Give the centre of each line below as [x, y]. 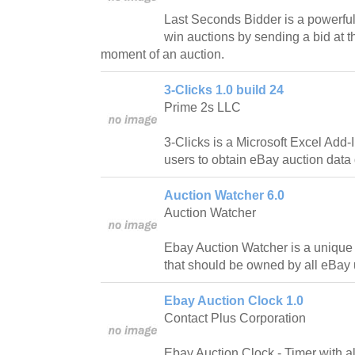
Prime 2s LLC [202, 107]
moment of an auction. [162, 54]
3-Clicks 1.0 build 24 [224, 90]
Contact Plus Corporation [235, 318]
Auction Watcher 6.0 [224, 195]
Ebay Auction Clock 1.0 [234, 300]
